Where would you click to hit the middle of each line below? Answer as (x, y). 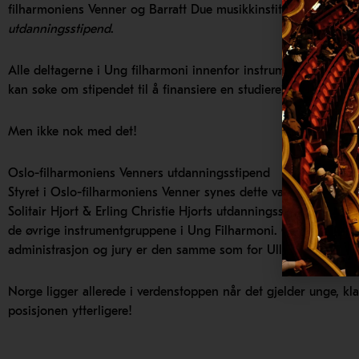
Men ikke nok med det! (73, 132)
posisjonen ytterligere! (70, 311)
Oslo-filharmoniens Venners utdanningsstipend (139, 173)
